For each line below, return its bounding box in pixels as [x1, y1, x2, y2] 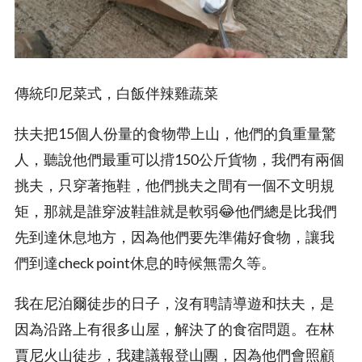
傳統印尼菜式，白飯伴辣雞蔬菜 [15, 84, 218, 103]
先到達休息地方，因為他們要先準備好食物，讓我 [15, 228, 335, 246]
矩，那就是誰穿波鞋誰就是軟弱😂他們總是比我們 [15, 202, 337, 221]
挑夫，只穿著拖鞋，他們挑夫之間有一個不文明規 [15, 176, 335, 195]
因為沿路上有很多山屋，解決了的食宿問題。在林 [15, 320, 335, 339]
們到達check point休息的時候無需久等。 [15, 254, 276, 272]
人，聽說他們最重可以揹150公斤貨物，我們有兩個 [15, 150, 344, 169]
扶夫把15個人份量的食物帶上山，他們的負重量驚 [15, 124, 336, 143]
